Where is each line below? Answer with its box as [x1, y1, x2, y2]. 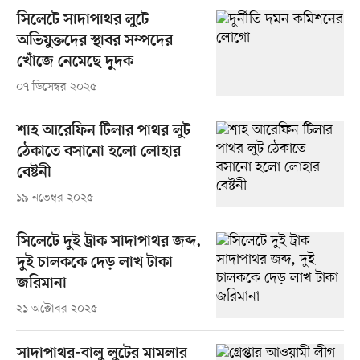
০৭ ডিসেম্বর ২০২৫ [15, 80, 96, 96]
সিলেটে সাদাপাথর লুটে [16, 11, 149, 31]
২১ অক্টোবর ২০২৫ [15, 301, 97, 317]
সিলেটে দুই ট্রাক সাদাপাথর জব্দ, [16, 233, 202, 252]
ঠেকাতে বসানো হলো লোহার [16, 143, 181, 162]
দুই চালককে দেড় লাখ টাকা [16, 254, 173, 273]
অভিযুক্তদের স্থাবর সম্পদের [16, 32, 173, 51]
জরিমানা [16, 275, 67, 294]
